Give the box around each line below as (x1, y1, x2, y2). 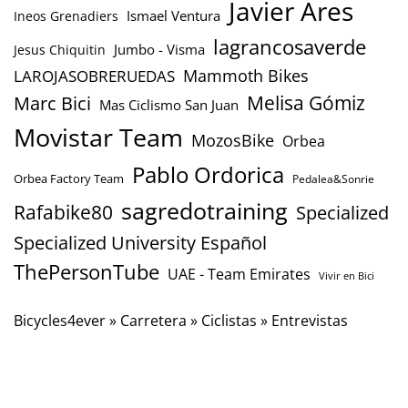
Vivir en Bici (319, 268, 374, 282)
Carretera (120, 310, 187, 331)
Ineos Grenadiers (14, 6, 118, 25)
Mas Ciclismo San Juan (99, 95, 239, 115)
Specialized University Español (14, 229, 267, 255)
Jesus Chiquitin (14, 40, 106, 58)
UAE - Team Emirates (168, 263, 311, 284)
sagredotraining (121, 194, 288, 226)
